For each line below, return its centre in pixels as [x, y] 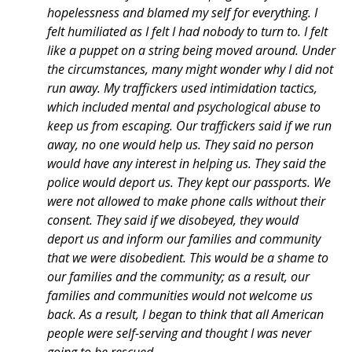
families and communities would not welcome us [180, 296]
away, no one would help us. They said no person [180, 145]
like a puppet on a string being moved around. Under [191, 51]
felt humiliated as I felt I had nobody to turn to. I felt [187, 32]
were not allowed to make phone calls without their [186, 202]
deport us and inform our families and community [184, 239]
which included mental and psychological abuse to [184, 107]
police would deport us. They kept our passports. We [189, 183]
